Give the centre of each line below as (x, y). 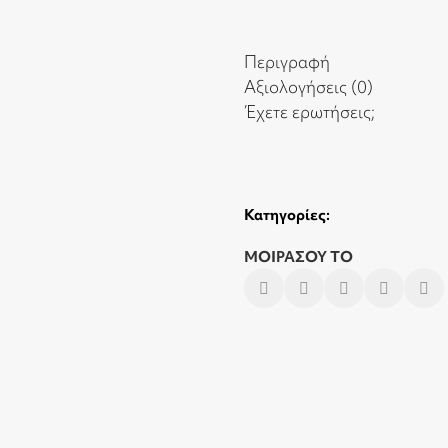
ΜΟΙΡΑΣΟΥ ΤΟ (298, 257)
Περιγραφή (287, 61)
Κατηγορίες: (287, 215)
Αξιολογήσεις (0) (308, 86)
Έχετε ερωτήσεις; (309, 111)
